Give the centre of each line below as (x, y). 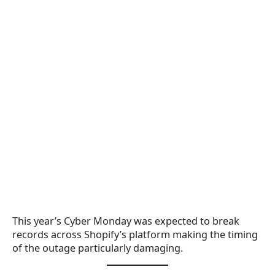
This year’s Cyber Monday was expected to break (126, 221)
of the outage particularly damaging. (98, 248)
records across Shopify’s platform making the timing (135, 235)
